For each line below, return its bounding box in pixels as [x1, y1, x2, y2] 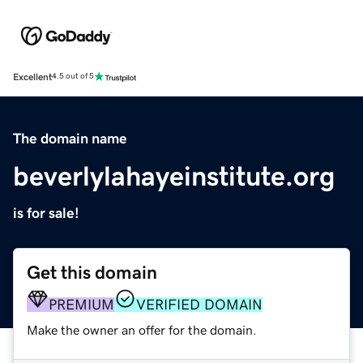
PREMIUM [49, 297, 114, 312]
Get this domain [27, 263, 157, 282]
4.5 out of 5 [52, 72, 94, 81]
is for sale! [13, 205, 79, 220]
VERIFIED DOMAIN [136, 297, 263, 312]
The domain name [13, 130, 127, 146]
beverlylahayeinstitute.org [13, 161, 335, 190]
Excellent [13, 71, 52, 82]
